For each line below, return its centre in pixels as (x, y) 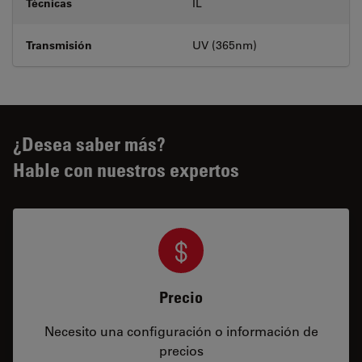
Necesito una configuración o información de (181, 330)
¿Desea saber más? (89, 143)
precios (181, 350)
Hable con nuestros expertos (126, 169)
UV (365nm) (225, 45)
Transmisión (59, 44)
